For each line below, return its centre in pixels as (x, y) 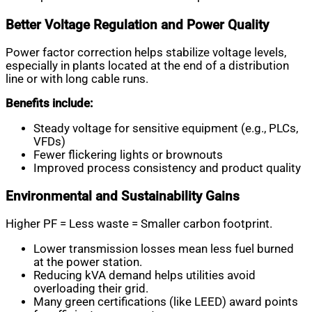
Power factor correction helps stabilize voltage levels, (146, 52)
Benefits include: (49, 104)
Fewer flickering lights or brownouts (128, 155)
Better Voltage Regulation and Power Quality (137, 24)
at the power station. (88, 262)
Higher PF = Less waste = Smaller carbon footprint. (139, 224)
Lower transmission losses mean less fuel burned (164, 249)
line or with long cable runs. (77, 79)
